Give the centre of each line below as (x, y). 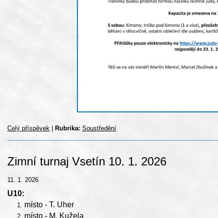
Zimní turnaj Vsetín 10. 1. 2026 (87, 162)
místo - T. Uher (49, 205)
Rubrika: (68, 128)
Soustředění (99, 128)
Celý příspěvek (28, 128)
